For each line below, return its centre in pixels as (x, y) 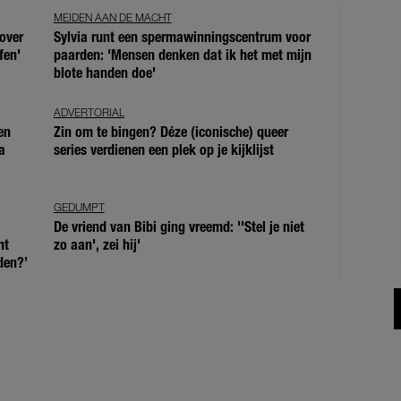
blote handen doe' (104, 73)
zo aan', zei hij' (97, 244)
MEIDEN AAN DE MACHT (112, 18)
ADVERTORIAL (89, 112)
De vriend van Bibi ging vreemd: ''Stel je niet (179, 226)
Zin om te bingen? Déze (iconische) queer (171, 132)
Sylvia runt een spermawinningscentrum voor (182, 38)
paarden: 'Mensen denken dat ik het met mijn (182, 55)
